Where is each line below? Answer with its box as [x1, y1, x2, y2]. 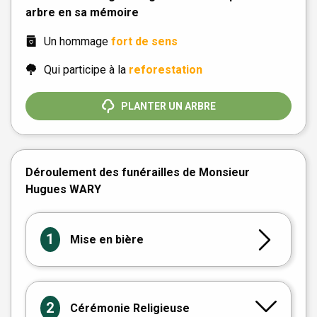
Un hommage [44, 34, 111, 48]
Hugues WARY [25, 183, 101, 197]
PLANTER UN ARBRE [120, 100, 216, 113]
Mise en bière [69, 232, 144, 246]
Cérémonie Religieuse [69, 301, 190, 315]
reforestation [129, 62, 202, 76]
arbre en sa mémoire [25, 5, 139, 19]
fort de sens [111, 34, 178, 48]
